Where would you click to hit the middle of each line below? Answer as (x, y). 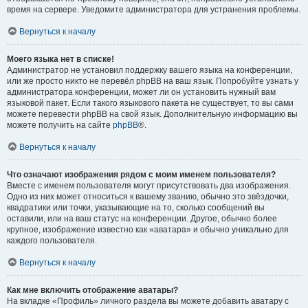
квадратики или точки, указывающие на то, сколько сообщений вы (136, 208)
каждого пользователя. (52, 241)
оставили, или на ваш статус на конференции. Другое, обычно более (142, 219)
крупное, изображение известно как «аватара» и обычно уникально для (148, 230)
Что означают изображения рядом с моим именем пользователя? (141, 175)
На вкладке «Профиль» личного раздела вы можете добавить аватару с (148, 301)
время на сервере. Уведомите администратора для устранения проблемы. (154, 10)
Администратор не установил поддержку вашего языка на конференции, (150, 70)
